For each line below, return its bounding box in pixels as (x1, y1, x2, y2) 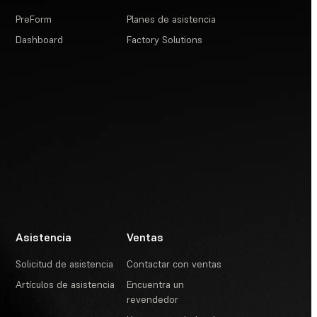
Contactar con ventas (127, 258, 222, 270)
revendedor (127, 293, 179, 306)
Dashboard (16, 33, 64, 46)
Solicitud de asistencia (16, 258, 114, 270)
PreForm (16, 13, 52, 25)
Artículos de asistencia (16, 278, 115, 291)
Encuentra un (127, 278, 185, 291)
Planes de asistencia (127, 13, 217, 25)
